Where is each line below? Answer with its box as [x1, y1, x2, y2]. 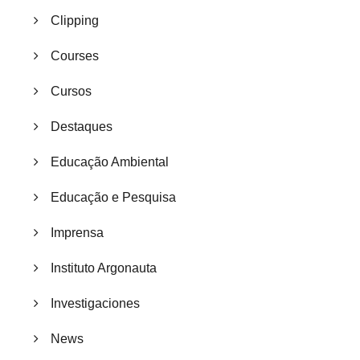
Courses [51, 49, 99, 63]
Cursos [51, 84, 92, 99]
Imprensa [51, 226, 104, 240]
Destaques [51, 120, 112, 134]
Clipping [51, 14, 99, 28]
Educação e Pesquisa [51, 190, 176, 205]
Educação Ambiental [51, 155, 169, 170]
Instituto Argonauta [51, 261, 157, 276]
